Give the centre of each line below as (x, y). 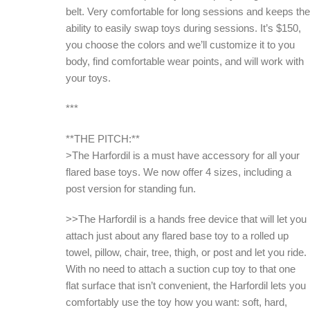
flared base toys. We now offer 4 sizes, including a (179, 172)
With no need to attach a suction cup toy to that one (181, 268)
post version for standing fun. (131, 188)
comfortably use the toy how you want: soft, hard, (176, 302)
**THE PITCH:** (103, 138)
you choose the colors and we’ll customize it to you (180, 44)
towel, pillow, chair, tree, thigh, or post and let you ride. (186, 252)
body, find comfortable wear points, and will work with (185, 61)
